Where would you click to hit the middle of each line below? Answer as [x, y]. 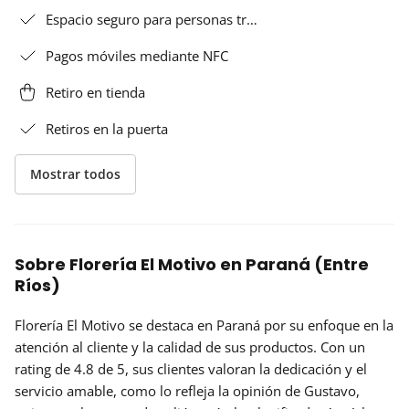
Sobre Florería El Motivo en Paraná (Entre [192, 264]
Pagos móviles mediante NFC [137, 55]
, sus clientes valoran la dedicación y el [246, 368]
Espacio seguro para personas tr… [152, 19]
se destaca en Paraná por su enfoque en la [259, 325]
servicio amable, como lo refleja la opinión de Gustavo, [187, 390]
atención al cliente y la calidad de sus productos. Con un [190, 346]
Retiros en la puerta [107, 128]
